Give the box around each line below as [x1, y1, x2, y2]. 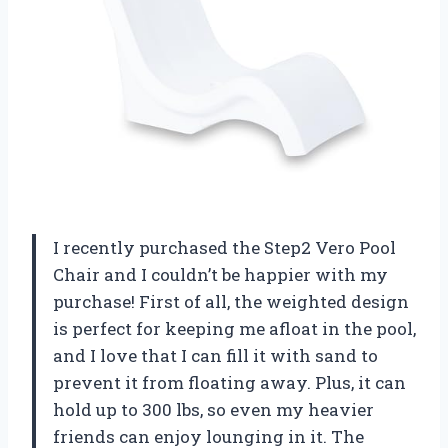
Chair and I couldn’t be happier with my [53, 262, 388, 286]
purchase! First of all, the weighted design [53, 289, 409, 313]
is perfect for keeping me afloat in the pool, [53, 316, 416, 340]
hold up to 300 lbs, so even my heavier [53, 397, 374, 421]
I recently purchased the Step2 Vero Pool [53, 235, 396, 259]
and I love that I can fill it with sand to [53, 343, 378, 367]
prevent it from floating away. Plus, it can [53, 370, 406, 394]
